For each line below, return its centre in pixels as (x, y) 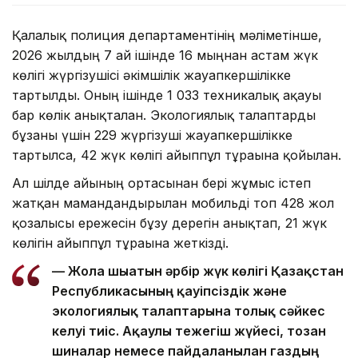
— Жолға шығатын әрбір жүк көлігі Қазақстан (198, 271)
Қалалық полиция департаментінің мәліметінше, (167, 36)
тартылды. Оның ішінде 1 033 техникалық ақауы (167, 95)
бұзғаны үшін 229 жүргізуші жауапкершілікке (152, 135)
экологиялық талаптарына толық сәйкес (189, 311)
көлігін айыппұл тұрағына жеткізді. (120, 243)
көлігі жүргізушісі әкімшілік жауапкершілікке (151, 76)
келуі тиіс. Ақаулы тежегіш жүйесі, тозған (189, 331)
